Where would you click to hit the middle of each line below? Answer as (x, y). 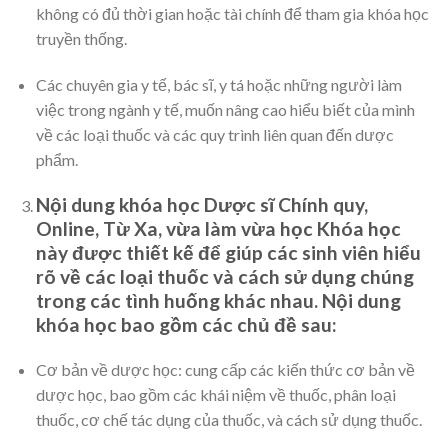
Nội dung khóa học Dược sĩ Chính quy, (201, 204)
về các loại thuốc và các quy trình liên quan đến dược (214, 134)
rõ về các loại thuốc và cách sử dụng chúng (224, 276)
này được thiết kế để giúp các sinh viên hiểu (228, 252)
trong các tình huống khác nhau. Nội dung (218, 300)
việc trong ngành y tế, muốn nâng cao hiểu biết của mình (225, 109)
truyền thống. (81, 39)
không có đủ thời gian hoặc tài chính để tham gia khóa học (232, 14)
